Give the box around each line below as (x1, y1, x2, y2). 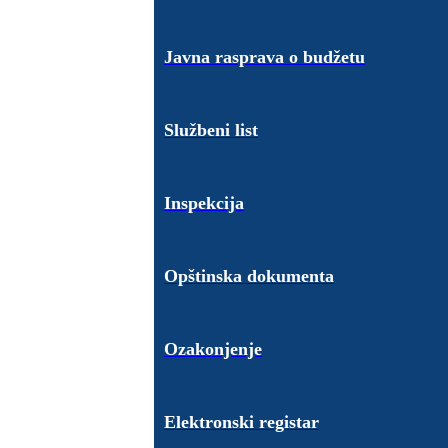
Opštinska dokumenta (164, 266, 335, 286)
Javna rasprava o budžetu (164, 47, 366, 68)
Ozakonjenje (164, 338, 263, 359)
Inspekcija (164, 193, 245, 214)
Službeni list (164, 120, 259, 141)
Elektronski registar (164, 411, 320, 432)
